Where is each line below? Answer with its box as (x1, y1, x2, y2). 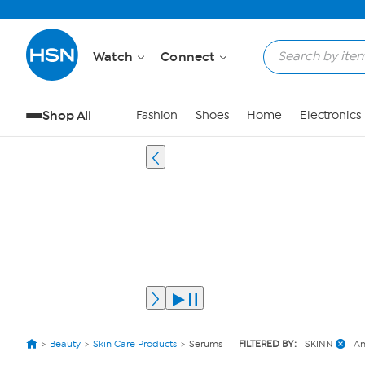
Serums (189, 338, 222, 350)
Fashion (135, 108, 178, 122)
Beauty (50, 338, 81, 350)
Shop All (42, 108, 92, 123)
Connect (161, 49, 218, 64)
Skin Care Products (93, 338, 177, 350)
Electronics (299, 108, 361, 122)
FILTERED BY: (239, 338, 297, 350)
